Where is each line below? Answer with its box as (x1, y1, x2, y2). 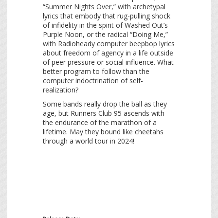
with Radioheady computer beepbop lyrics (43, 39, 175, 49)
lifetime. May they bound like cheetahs (43, 127, 163, 137)
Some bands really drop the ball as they (43, 99, 167, 109)
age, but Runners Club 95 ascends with (43, 109, 164, 118)
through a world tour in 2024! (43, 136, 134, 146)
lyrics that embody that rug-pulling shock (43, 11, 170, 21)
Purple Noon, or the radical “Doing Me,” (43, 30, 168, 39)
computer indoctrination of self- (43, 76, 143, 86)
